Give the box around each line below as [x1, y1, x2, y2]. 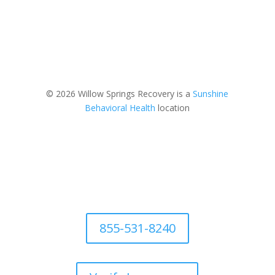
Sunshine [193, 88, 229, 100]
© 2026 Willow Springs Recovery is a [46, 88, 193, 100]
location [155, 102, 190, 114]
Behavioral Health [85, 102, 156, 114]
